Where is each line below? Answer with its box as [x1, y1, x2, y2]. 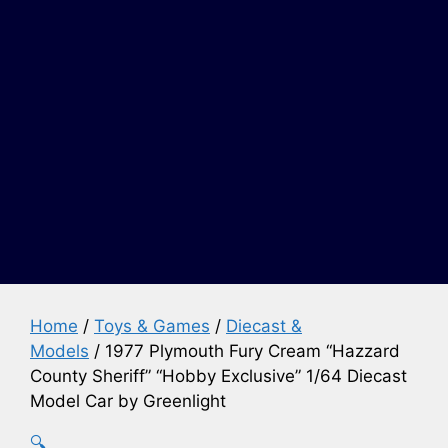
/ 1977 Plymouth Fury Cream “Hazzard [89, 341, 400, 362]
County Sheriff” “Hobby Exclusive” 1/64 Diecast [30, 366, 407, 387]
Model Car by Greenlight [30, 391, 226, 412]
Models [30, 341, 89, 362]
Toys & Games [94, 316, 210, 337]
